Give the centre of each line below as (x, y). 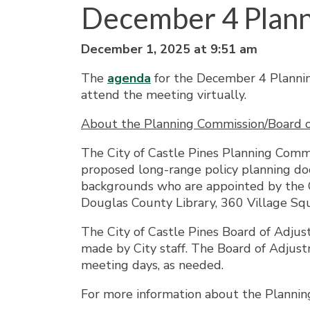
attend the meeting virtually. (164, 95)
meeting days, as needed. (152, 265)
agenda (129, 78)
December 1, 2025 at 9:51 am (169, 49)
